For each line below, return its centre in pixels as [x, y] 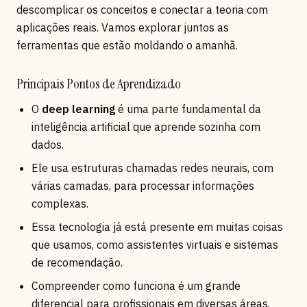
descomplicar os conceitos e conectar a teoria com [142, 10]
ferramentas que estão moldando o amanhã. [127, 46]
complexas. [60, 204]
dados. [48, 145]
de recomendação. [77, 263]
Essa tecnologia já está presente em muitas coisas [157, 227]
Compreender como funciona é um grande [136, 286]
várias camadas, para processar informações [143, 186]
